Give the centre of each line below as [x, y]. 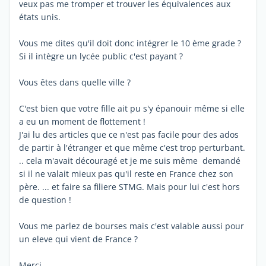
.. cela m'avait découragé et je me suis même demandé [130, 160]
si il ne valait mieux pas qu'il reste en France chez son [126, 173]
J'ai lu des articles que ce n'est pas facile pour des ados [129, 134]
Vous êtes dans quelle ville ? [75, 82]
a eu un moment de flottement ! [82, 121]
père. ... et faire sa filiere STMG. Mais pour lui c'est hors [129, 186]
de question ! [45, 199]
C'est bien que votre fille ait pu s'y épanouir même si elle [132, 108]
